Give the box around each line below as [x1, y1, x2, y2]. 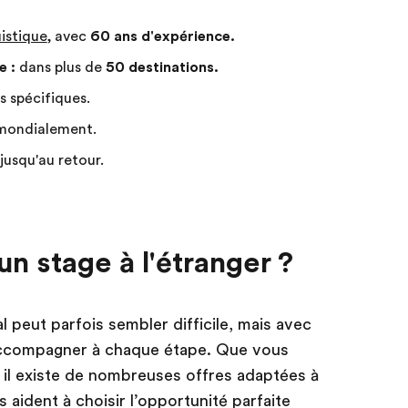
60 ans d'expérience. [89, 28, 235, 46]
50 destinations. [105, 59, 219, 76]
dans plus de [15, 59, 106, 76]
